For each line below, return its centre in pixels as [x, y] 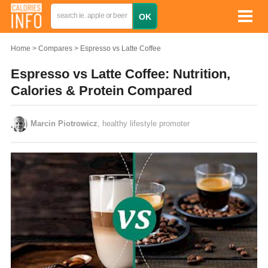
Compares [55, 48]
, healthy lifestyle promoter [144, 124]
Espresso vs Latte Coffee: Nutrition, [121, 74]
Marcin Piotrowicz [64, 124]
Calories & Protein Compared [101, 91]
